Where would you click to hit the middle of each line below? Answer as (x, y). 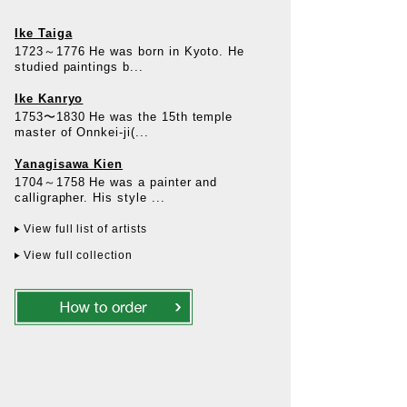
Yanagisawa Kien (69, 164)
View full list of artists (85, 229)
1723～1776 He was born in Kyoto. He (130, 52)
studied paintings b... (79, 67)
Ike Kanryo (49, 99)
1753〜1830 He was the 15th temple (124, 117)
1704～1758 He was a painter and (116, 183)
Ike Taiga (44, 34)
